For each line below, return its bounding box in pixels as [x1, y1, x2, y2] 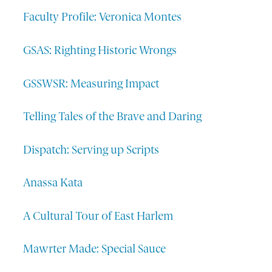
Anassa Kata [23, 178, 83, 190]
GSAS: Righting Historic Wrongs [23, 45, 177, 57]
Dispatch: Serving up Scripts [23, 144, 160, 157]
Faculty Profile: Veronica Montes [23, 12, 182, 24]
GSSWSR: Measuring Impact [23, 78, 162, 90]
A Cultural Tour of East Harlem [23, 211, 174, 223]
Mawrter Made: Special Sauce [23, 244, 166, 256]
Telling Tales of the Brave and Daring [23, 112, 202, 124]
